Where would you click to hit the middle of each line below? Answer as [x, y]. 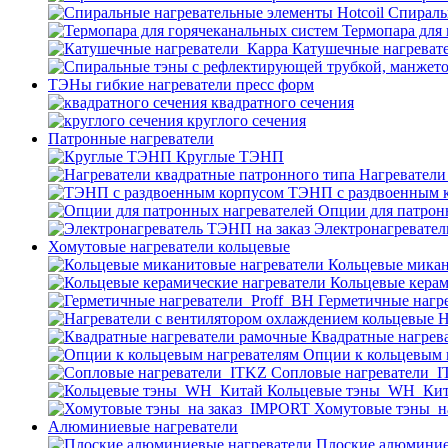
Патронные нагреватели [131, 138]
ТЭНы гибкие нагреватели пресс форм [181, 84]
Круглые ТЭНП [230, 156]
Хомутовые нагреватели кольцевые [169, 246]
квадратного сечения [282, 102]
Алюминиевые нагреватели [143, 426]
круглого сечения [246, 120]
